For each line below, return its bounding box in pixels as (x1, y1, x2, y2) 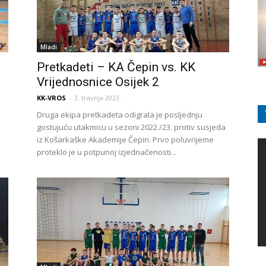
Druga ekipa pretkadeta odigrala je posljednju (37, 109, 202, 120)
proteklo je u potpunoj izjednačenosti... (37, 147, 176, 157)
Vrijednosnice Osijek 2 (37, 75, 159, 89)
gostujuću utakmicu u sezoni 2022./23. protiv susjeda (37, 122, 226, 132)
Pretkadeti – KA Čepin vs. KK (37, 60, 195, 74)
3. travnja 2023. (74, 93, 121, 102)
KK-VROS (37, 93, 66, 102)
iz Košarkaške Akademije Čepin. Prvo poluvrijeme (37, 134, 214, 145)
